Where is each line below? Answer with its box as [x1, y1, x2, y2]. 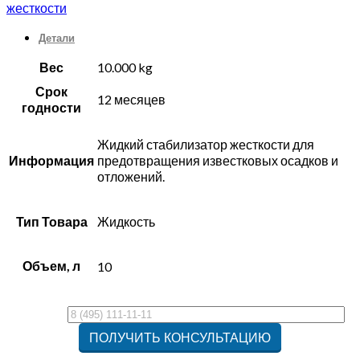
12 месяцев [97, 92, 166, 108]
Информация [9, 153, 94, 169]
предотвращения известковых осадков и [97, 153, 338, 169]
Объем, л [22, 258, 80, 274]
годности [22, 100, 81, 116]
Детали [39, 31, 75, 45]
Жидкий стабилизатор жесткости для [97, 137, 314, 153]
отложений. [97, 169, 165, 185]
